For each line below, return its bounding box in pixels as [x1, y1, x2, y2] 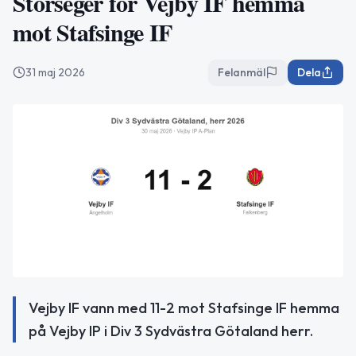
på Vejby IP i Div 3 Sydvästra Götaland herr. [29, 322, 313, 341]
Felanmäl [218, 65, 265, 79]
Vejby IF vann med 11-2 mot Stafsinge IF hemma [29, 299, 339, 318]
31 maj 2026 [25, 65, 85, 79]
